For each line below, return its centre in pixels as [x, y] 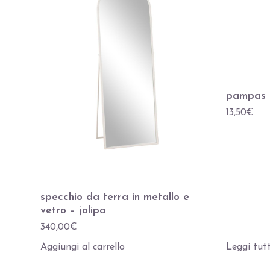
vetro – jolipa [74, 210]
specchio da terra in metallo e [115, 197]
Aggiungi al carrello [83, 247]
